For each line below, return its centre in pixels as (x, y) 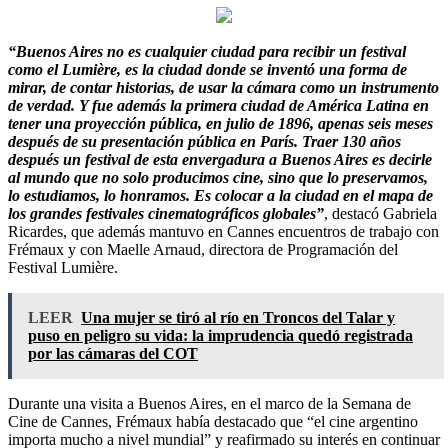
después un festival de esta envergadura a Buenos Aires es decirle (220, 159)
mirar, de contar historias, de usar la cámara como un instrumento (223, 87)
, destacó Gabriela (380, 213)
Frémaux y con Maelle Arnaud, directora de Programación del (203, 249)
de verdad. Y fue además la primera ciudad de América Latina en (218, 105)
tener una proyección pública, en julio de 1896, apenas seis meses (220, 123)
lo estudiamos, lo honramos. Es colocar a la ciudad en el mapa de (220, 195)
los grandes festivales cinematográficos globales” (166, 213)
